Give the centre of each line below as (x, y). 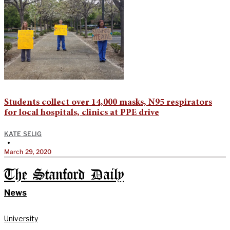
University (21, 218)
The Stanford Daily (64, 175)
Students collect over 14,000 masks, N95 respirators (108, 102)
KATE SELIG (23, 133)
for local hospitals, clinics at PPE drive (82, 113)
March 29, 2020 (28, 151)
